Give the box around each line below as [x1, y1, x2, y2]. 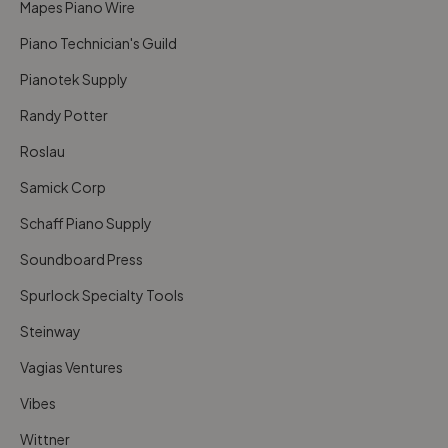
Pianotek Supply [20, 70, 128, 89]
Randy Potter [20, 106, 108, 125]
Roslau [20, 142, 65, 161]
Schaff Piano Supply [20, 214, 152, 233]
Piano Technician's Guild [20, 34, 177, 53]
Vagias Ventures [20, 358, 123, 377]
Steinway [20, 322, 81, 341]
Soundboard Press [20, 250, 143, 269]
